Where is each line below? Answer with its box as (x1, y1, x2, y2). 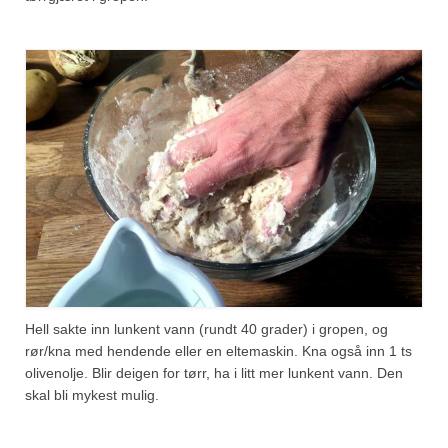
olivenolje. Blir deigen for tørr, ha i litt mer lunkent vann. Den (25, 364, 403, 381)
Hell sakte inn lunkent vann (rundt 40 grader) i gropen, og (25, 320, 388, 337)
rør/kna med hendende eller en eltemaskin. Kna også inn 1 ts (25, 342, 412, 359)
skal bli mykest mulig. (25, 386, 159, 403)
